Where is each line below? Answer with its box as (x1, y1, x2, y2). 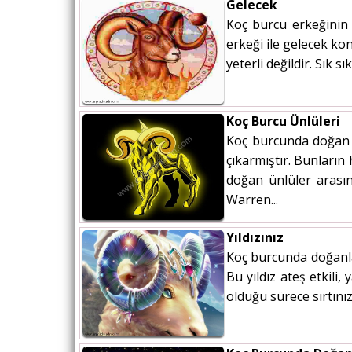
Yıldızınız (226, 229, 284, 247)
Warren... (226, 191, 278, 209)
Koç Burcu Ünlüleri (226, 112, 340, 130)
